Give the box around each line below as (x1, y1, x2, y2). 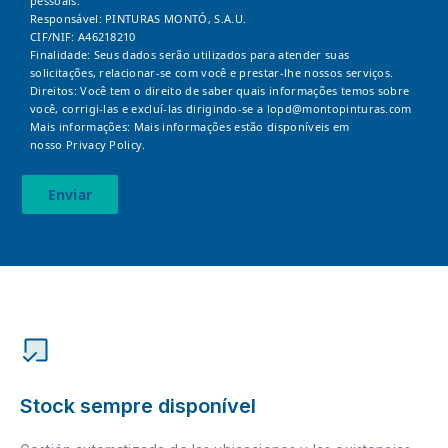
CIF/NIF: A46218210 (30, 28, 136, 44)
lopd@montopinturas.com (266, 100, 412, 116)
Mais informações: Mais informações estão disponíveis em (30, 118, 350, 134)
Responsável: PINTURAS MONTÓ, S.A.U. (30, 10, 247, 26)
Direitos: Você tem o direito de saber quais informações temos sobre (30, 82, 410, 98)
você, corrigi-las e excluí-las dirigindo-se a (30, 100, 267, 116)
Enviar (48, 184, 92, 204)
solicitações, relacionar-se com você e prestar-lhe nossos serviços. (30, 64, 394, 80)
